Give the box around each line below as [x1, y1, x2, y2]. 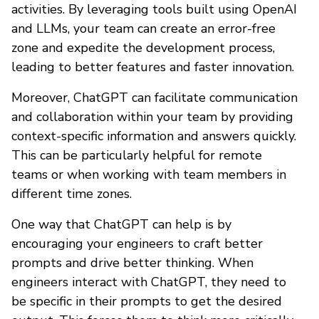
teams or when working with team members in [11, 166, 286, 184]
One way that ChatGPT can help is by [11, 216, 231, 234]
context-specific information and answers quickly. [11, 127, 296, 145]
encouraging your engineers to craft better [11, 235, 263, 253]
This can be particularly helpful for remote [11, 147, 262, 164]
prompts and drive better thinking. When [11, 254, 253, 272]
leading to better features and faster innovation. [11, 58, 294, 76]
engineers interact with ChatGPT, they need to [11, 273, 286, 291]
